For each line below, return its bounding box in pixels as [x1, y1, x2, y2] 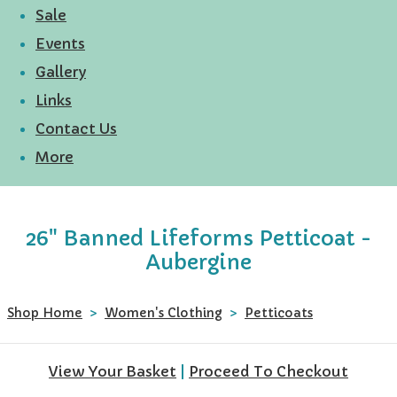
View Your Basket [49, 362, 176, 380]
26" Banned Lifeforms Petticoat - [25, 224, 372, 251]
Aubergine [145, 248, 252, 275]
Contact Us [35, 119, 117, 137]
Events [35, 34, 85, 52]
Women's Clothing [105, 304, 222, 321]
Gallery [35, 62, 86, 81]
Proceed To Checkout [189, 362, 348, 380]
